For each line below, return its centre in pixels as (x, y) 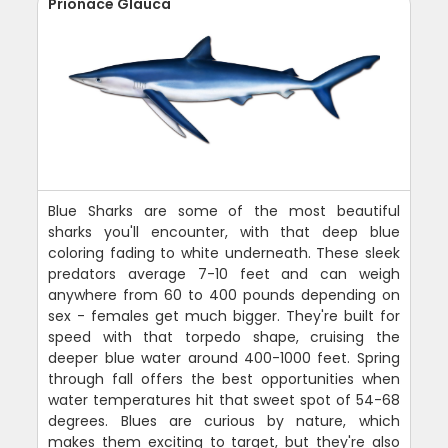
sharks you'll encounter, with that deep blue (224, 232)
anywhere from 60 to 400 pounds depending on (224, 295)
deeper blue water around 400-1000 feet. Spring (224, 358)
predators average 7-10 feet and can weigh (224, 274)
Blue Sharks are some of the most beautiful (224, 211)
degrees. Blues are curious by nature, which (224, 421)
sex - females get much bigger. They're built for (224, 316)
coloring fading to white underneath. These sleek (224, 253)
